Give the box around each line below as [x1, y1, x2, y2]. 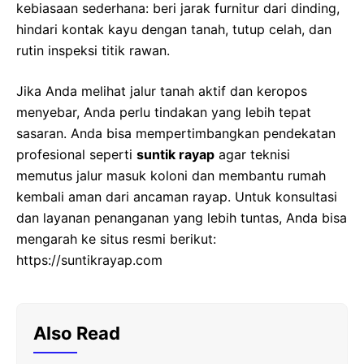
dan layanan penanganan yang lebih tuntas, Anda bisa [16, 209, 347, 226]
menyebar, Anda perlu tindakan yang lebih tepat [16, 103, 311, 120]
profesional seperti [16, 145, 136, 162]
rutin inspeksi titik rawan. [16, 41, 170, 58]
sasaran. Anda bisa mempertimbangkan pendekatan [16, 124, 336, 141]
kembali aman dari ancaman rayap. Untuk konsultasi [16, 188, 337, 205]
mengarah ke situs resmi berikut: [16, 230, 216, 247]
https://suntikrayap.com [16, 251, 162, 268]
